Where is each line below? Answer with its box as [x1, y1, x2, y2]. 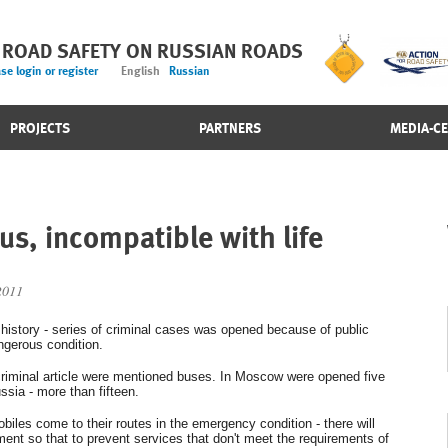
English [120, 64, 169, 79]
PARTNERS [198, 120, 261, 136]
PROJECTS [9, 120, 70, 136]
